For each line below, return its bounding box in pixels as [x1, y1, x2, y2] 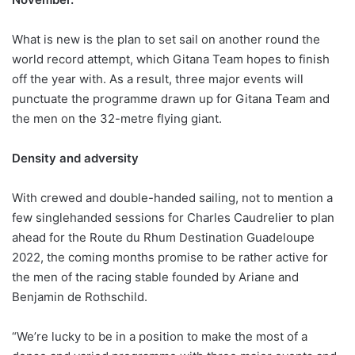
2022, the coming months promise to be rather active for [12, 250, 328, 265]
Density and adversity [12, 151, 139, 166]
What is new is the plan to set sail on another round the [12, 32, 320, 48]
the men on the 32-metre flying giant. [12, 111, 222, 127]
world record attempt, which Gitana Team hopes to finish [12, 52, 330, 67]
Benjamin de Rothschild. [12, 289, 147, 305]
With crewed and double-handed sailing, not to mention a [12, 190, 333, 206]
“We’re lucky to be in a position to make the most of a [12, 329, 307, 345]
